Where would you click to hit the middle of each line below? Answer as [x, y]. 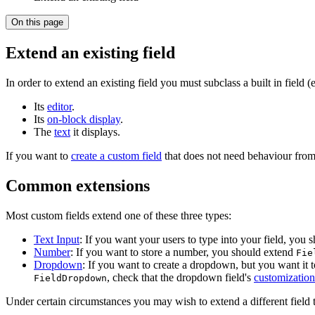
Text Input [57, 239]
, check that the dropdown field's [180, 277]
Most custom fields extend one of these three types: [118, 215]
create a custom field [116, 155]
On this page [37, 22]
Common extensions [78, 185]
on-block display [84, 119]
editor [59, 106]
